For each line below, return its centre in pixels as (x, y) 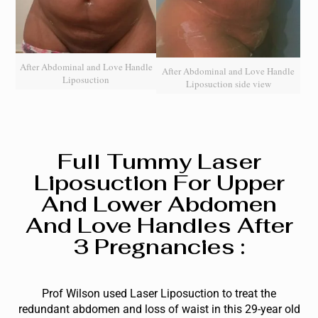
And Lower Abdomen (159, 204)
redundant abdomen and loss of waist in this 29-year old (159, 309)
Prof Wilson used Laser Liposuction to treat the (159, 293)
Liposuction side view (228, 83)
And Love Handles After (159, 225)
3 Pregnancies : (159, 246)
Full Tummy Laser (159, 161)
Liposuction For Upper (159, 182)
